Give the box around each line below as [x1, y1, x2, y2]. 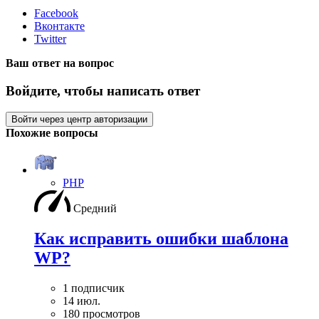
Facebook [34, 6, 78, 19]
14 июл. [63, 295, 100, 308]
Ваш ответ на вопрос [6, 56, 114, 69]
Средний [73, 202, 117, 215]
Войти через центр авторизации [11, 114, 147, 125]
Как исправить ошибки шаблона [34, 229, 288, 249]
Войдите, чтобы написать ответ [6, 83, 200, 98]
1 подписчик [63, 282, 125, 295]
